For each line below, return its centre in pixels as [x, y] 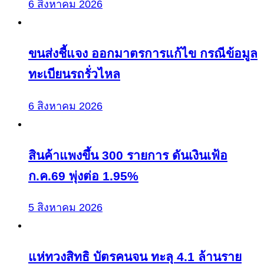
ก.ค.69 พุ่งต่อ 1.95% [83, 176]
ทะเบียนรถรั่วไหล [74, 74]
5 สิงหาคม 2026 [65, 207]
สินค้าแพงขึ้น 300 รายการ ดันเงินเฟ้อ [128, 155]
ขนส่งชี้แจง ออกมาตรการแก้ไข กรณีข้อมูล [143, 54]
